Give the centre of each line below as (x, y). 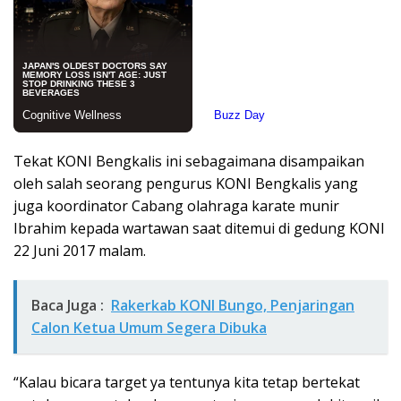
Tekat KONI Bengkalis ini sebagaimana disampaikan (189, 161)
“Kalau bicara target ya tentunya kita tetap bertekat (187, 382)
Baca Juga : (68, 305)
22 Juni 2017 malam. (80, 251)
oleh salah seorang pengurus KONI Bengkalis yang (186, 183)
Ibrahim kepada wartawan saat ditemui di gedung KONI (199, 228)
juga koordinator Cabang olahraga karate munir (176, 206)
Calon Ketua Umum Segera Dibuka (149, 328)
